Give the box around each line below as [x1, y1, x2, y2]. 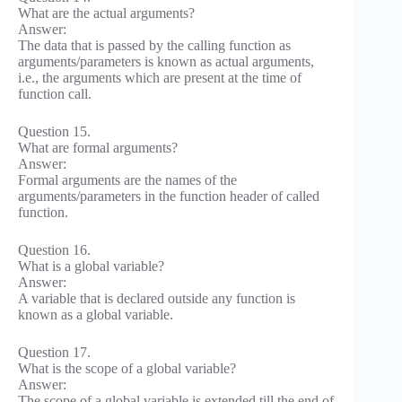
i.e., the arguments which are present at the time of [18, 70, 301, 86]
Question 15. [18, 124, 91, 140]
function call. [18, 86, 92, 102]
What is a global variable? [18, 258, 164, 275]
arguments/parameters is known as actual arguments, [18, 54, 314, 70]
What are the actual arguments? [18, 5, 195, 22]
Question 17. [18, 345, 91, 361]
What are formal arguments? [18, 140, 178, 156]
